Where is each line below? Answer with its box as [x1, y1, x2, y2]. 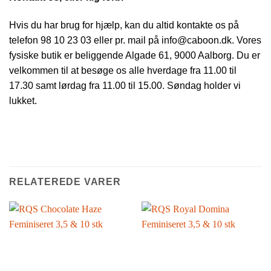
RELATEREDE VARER [9, 177, 121, 188]
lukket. [9, 95, 37, 106]
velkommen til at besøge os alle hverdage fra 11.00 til [9, 65, 237, 76]
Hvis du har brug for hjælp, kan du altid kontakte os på [9, 19, 239, 30]
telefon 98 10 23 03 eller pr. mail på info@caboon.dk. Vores [9, 34, 261, 45]
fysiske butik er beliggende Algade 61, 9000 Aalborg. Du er [9, 50, 260, 60]
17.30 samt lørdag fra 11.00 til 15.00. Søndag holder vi [9, 80, 241, 91]
